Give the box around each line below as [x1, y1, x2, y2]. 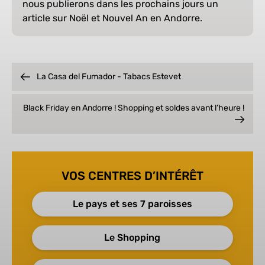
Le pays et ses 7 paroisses [72, 198, 192, 209]
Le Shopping [104, 231, 161, 243]
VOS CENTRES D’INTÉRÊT [61, 168, 203, 183]
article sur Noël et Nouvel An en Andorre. [22, 12, 202, 24]
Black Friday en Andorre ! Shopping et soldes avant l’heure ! [22, 103, 244, 114]
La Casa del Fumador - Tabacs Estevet [37, 72, 181, 82]
